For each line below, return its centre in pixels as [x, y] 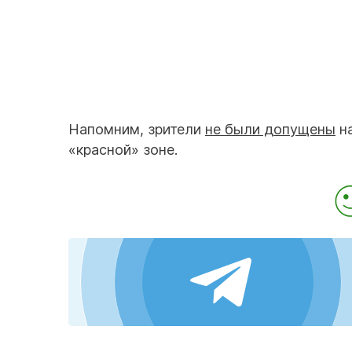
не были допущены [270, 130]
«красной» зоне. [123, 150]
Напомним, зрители [137, 130]
